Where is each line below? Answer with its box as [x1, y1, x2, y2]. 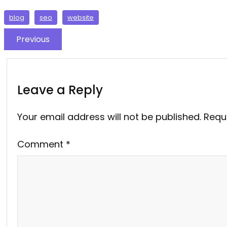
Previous [16, 33, 50, 45]
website [67, 12, 94, 22]
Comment [17, 137, 66, 150]
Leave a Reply [17, 81, 103, 98]
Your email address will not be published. [17, 110, 201, 123]
